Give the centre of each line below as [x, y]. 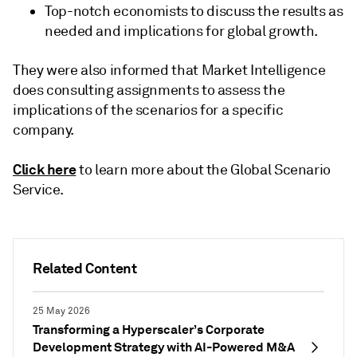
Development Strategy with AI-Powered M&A [164, 347]
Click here [45, 169]
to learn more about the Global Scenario [204, 170]
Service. [39, 190]
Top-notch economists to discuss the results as [194, 11]
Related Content [85, 268]
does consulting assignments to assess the [149, 90]
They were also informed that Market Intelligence [169, 70]
